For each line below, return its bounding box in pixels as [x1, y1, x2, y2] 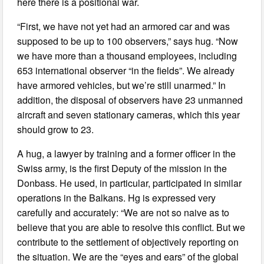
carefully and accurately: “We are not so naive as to [17, 206, 230, 220]
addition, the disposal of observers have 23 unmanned [17, 93, 243, 107]
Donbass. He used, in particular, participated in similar [17, 176, 242, 190]
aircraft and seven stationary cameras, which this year [17, 108, 240, 122]
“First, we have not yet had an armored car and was [17, 19, 230, 34]
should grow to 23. [17, 123, 94, 137]
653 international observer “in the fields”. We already [17, 64, 235, 78]
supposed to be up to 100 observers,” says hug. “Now [17, 34, 239, 48]
